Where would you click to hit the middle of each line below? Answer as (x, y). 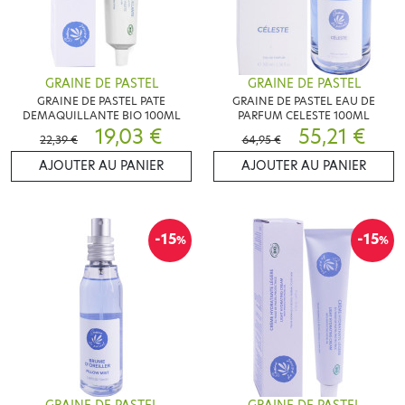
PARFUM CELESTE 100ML (304, 115)
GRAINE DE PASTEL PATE (101, 100)
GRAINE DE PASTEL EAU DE (304, 100)
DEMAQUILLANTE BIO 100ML (101, 115)
